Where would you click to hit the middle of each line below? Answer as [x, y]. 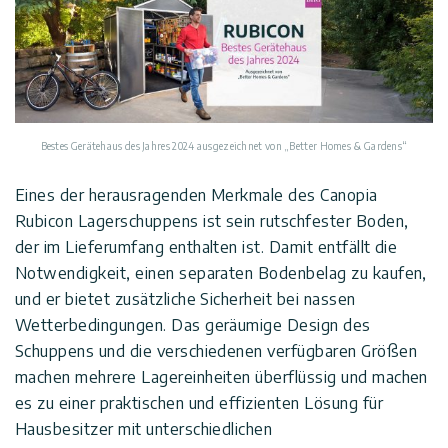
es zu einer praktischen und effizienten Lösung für [199, 403]
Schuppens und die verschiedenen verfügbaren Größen [216, 351]
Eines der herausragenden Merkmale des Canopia [196, 195]
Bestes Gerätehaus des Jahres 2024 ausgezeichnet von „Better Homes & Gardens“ [224, 146]
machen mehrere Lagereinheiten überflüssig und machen [221, 377]
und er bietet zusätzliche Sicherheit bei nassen [185, 299]
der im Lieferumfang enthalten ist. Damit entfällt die [206, 247]
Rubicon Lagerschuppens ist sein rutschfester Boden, [212, 221]
